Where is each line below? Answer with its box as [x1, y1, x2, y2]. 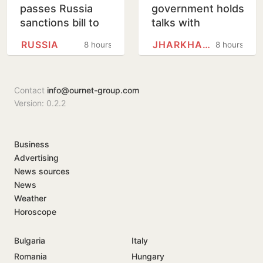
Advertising [14, 153, 59, 163]
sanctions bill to [20, 16, 99, 29]
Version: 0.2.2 [14, 98, 66, 108]
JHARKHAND [203, 39, 210, 50]
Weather [14, 193, 46, 203]
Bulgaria [14, 235, 45, 245]
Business [14, 139, 49, 149]
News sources [14, 166, 70, 176]
